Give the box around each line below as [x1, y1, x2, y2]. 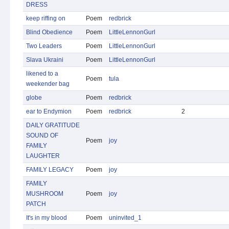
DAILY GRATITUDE [26, 122, 80, 129]
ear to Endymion [26, 108, 72, 115]
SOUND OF [26, 132, 58, 139]
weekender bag [26, 80, 70, 87]
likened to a [26, 70, 58, 77]
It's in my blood [26, 214, 67, 221]
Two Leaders [26, 42, 62, 50]
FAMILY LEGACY [26, 166, 74, 173]
